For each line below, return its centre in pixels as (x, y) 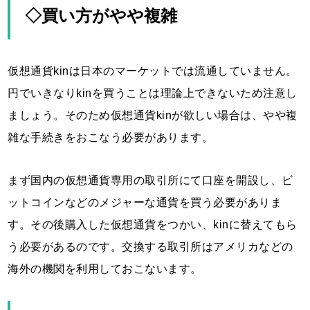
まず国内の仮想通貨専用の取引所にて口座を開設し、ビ (151, 180)
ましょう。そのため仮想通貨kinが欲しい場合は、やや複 (153, 115)
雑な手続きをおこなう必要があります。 (111, 137)
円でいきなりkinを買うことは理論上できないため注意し (153, 93)
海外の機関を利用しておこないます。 (105, 268)
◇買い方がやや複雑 (101, 15)
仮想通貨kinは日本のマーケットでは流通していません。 (153, 71)
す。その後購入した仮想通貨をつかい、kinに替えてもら (153, 224)
